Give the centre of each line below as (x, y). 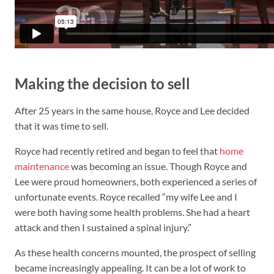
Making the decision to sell (102, 83)
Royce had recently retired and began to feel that (117, 151)
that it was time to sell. (61, 126)
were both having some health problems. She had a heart (132, 212)
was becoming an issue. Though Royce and (159, 166)
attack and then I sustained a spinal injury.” (103, 227)
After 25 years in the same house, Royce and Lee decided (132, 110)
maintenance (43, 166)
